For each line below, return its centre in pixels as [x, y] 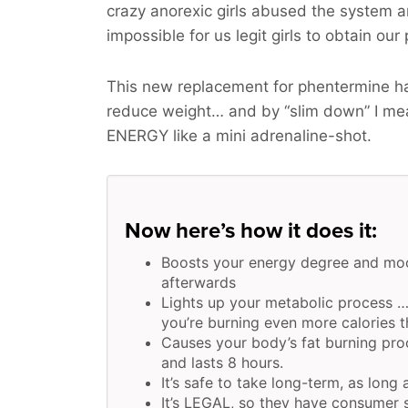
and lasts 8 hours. [222, 362]
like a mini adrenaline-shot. [270, 136]
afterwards [199, 282]
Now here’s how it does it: [251, 231]
